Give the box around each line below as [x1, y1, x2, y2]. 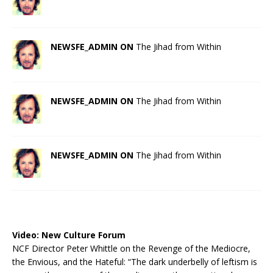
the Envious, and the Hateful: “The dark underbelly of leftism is [12, 255, 257, 268]
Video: [12, 229, 41, 241]
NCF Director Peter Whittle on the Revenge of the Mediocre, [12, 242, 250, 254]
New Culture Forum [41, 229, 126, 241]
